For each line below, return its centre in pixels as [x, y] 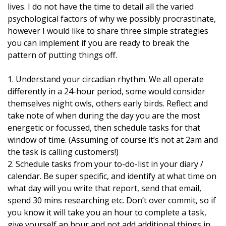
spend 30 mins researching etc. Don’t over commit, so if [112, 200]
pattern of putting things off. [62, 55]
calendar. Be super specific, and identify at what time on [112, 176]
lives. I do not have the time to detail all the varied [101, 7]
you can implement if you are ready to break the [98, 43]
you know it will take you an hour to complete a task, [107, 212]
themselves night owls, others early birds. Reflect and [108, 103]
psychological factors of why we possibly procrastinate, [112, 19]
